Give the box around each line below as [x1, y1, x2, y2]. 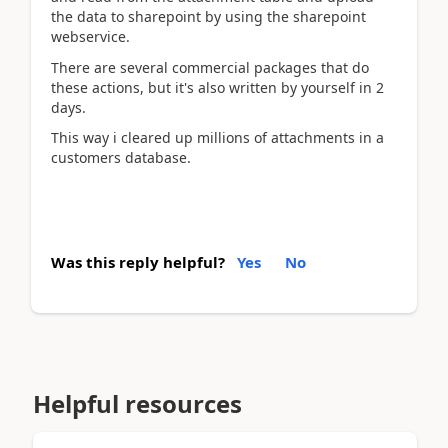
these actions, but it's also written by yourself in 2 [51, 77, 384, 97]
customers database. [51, 148, 191, 167]
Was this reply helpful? [51, 251, 225, 272]
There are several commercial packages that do [51, 57, 369, 77]
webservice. [51, 27, 130, 46]
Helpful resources [33, 387, 242, 420]
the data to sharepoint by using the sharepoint [51, 7, 366, 26]
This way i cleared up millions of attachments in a [51, 128, 384, 147]
